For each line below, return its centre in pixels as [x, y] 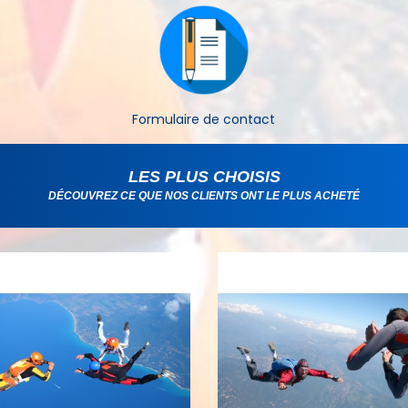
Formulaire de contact [204, 120]
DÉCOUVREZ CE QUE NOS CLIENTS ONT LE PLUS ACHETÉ [204, 196]
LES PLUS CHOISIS [204, 177]
